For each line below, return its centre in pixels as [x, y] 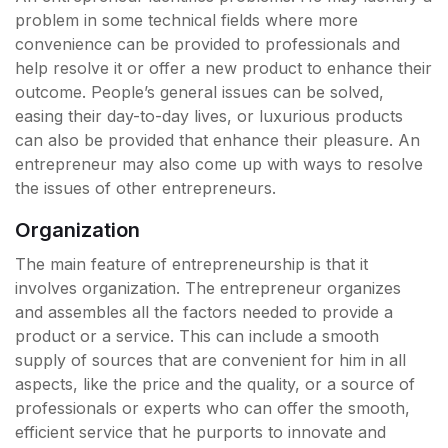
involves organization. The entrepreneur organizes [208, 288]
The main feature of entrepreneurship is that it [191, 264]
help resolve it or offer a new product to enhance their [223, 68]
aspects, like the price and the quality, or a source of [215, 384]
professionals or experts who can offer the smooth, [212, 408]
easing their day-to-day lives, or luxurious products [209, 116]
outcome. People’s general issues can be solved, [199, 92]
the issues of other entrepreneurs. [145, 188]
